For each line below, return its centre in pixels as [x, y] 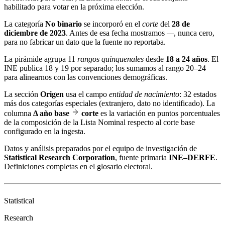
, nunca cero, [194, 33]
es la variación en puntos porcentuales [159, 113]
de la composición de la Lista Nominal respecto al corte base [99, 122]
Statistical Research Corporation [60, 157]
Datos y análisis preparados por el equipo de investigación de [100, 148]
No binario [64, 24]
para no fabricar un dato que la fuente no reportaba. [85, 42]
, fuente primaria [141, 157]
